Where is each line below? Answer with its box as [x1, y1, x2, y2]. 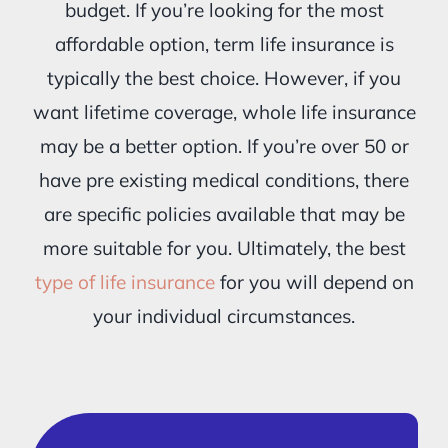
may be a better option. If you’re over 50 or [39, 133, 409, 158]
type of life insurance [34, 269, 215, 294]
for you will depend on [214, 269, 414, 294]
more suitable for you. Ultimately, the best [42, 235, 406, 260]
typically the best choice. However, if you [47, 65, 401, 90]
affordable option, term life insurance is [54, 31, 394, 56]
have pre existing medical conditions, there [39, 167, 409, 192]
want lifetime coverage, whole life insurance [32, 99, 416, 124]
